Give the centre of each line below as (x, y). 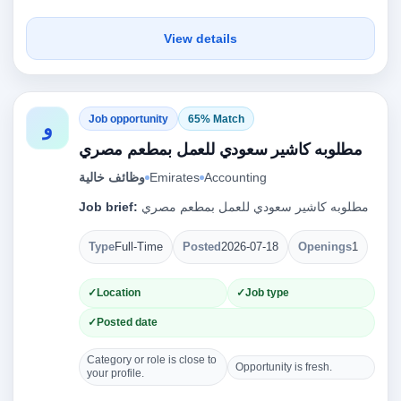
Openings (325, 247)
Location (119, 293)
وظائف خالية (112, 177)
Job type (267, 293)
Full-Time (139, 247)
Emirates (175, 177)
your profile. (115, 373)
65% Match (216, 119)
